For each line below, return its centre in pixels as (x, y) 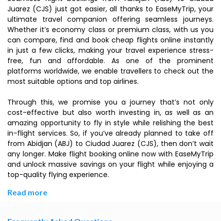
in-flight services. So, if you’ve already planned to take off (110, 133)
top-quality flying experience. (58, 175)
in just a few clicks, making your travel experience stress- (110, 50)
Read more (27, 192)
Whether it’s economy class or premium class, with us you (110, 30)
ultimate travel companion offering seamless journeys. (110, 19)
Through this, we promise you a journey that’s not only (110, 102)
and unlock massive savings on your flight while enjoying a (110, 164)
